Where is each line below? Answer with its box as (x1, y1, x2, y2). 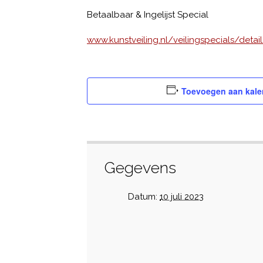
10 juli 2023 (160, 191, 204, 202)
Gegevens (104, 159, 176, 177)
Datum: (128, 191, 157, 202)
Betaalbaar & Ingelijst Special (87, 9, 208, 20)
